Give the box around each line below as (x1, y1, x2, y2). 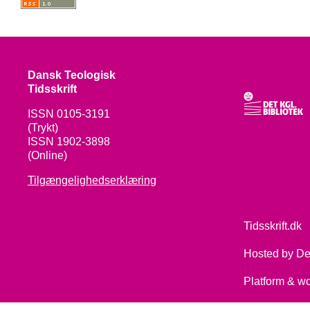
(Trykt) (27, 121, 58, 134)
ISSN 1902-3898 (27, 135, 110, 147)
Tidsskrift (27, 82, 77, 95)
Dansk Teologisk (27, 69, 116, 81)
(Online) (27, 149, 67, 161)
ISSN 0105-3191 (27, 107, 110, 120)
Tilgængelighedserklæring (27, 174, 156, 186)
